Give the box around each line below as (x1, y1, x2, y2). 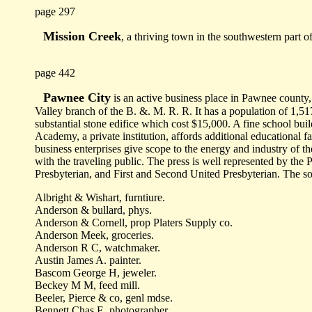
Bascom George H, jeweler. (35, 267, 157, 279)
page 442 (35, 67, 75, 79)
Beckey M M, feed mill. (35, 279, 140, 291)
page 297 (35, 6, 75, 17)
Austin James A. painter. (35, 254, 141, 266)
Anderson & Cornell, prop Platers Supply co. (35, 217, 233, 228)
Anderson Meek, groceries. (35, 229, 154, 241)
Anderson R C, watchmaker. (35, 242, 160, 253)
